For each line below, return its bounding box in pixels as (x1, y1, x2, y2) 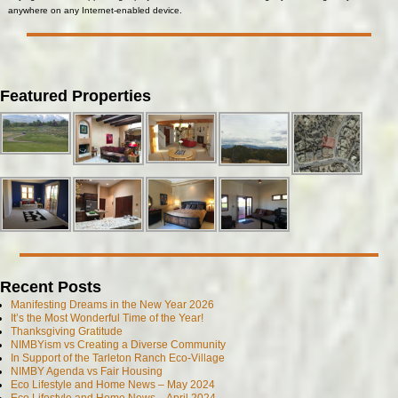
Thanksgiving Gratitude (11, 325, 123, 338)
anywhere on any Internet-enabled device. (7, 5, 185, 16)
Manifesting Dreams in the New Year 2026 (11, 298, 215, 312)
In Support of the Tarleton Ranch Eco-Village (11, 352, 226, 365)
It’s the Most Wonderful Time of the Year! (11, 312, 204, 325)
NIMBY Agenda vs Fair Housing (11, 365, 163, 378)
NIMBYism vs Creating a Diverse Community (11, 338, 227, 352)
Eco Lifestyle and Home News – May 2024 (11, 378, 216, 392)
